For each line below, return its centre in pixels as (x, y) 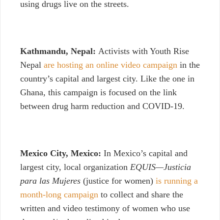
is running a (177, 181)
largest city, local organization (75, 167)
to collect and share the (141, 195)
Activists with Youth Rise (144, 51)
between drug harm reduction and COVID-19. (104, 106)
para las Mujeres (50, 181)
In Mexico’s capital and (144, 153)
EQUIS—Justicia (161, 167)
